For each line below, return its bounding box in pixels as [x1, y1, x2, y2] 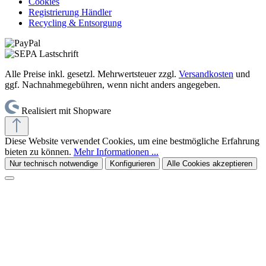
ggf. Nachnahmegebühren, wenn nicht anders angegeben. [5, 80, 220, 90]
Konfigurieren [110, 159, 155, 169]
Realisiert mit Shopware [21, 106, 111, 116]
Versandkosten [179, 69, 233, 80]
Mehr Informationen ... [74, 147, 159, 157]
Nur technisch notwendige [9, 159, 98, 169]
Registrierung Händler [28, 7, 112, 18]
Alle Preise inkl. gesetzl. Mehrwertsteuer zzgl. [5, 69, 179, 80]
